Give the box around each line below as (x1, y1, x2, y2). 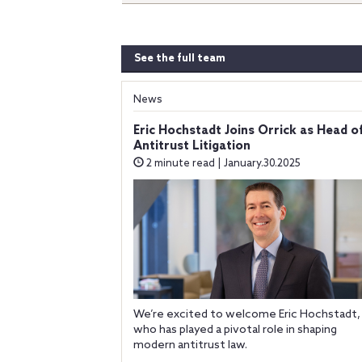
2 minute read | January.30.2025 (144, 158, 301, 170)
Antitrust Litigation (133, 139, 250, 154)
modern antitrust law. (133, 339, 247, 353)
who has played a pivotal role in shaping (133, 323, 337, 338)
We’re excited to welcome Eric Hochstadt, (133, 308, 360, 322)
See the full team (134, 53, 225, 65)
